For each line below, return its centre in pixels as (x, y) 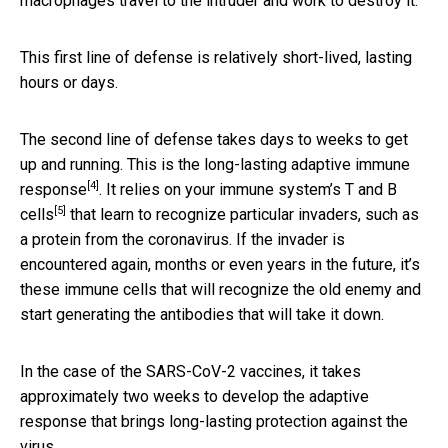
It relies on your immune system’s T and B (251, 189)
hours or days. (69, 82)
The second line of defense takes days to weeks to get (214, 139)
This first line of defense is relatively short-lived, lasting (216, 57)
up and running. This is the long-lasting (155, 164)
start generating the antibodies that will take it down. (202, 314)
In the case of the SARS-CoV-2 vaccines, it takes (190, 371)
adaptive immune (350, 164)
